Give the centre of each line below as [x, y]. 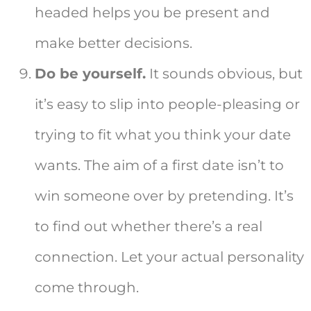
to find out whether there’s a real [149, 227]
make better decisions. [114, 43]
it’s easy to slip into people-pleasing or [167, 104]
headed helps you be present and [152, 13]
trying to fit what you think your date [163, 135]
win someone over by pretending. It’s [164, 196]
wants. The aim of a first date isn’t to [159, 166]
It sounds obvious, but [224, 74]
